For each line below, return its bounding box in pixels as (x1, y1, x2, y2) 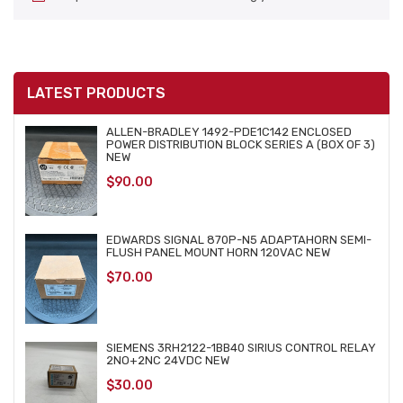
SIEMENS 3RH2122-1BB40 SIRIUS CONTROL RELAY (106, 341, 376, 354)
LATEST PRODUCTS (27, 85, 166, 102)
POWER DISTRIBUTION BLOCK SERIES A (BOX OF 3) (106, 138, 375, 151)
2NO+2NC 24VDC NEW (106, 354, 229, 367)
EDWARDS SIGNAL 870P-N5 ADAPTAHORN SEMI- (106, 233, 372, 246)
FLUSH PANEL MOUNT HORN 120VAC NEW (106, 246, 330, 259)
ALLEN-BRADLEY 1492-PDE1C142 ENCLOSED (106, 125, 352, 139)
